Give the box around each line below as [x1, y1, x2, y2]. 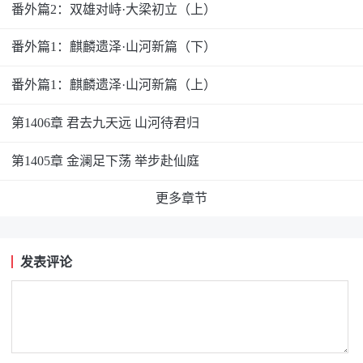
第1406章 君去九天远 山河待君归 [11, 116, 199, 130]
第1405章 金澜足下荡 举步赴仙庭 [11, 154, 199, 169]
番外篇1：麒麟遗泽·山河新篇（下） [11, 40, 216, 54]
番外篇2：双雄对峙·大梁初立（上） [11, 2, 216, 16]
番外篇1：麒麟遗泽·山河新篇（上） [11, 78, 216, 92]
